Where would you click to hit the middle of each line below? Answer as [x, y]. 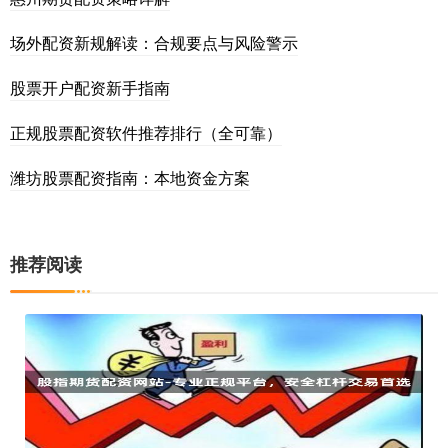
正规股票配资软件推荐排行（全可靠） [146, 132]
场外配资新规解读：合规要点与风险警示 [154, 42]
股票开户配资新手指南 [90, 87]
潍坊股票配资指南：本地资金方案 [130, 177]
